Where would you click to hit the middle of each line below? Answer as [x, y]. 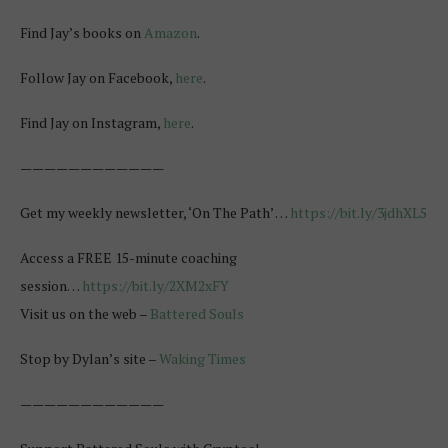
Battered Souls [197, 314]
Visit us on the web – [85, 314]
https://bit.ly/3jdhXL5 [358, 213]
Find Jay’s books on [82, 33]
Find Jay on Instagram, [91, 123]
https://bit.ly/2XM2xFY [155, 286]
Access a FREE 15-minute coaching [128, 258]
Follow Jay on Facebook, [97, 78]
